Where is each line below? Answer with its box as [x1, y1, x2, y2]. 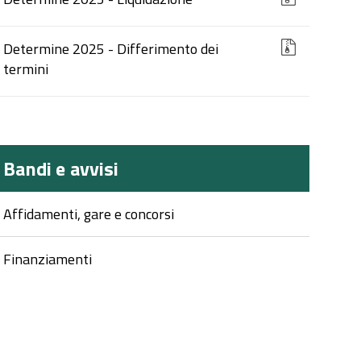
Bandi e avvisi [3, 154, 119, 183]
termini [3, 58, 49, 80]
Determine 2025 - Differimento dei [3, 38, 219, 60]
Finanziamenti [3, 248, 93, 270]
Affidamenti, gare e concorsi [3, 203, 175, 225]
